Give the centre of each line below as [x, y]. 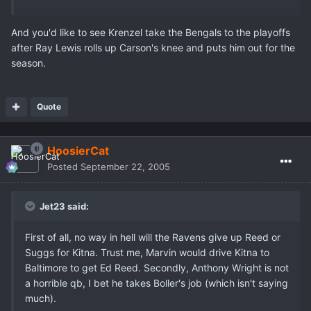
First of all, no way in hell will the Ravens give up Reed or [153, 237]
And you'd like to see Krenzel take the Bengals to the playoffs [151, 33]
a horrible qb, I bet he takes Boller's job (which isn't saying [157, 283]
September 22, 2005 [125, 167]
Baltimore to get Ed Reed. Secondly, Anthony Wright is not [157, 268]
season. [28, 63]
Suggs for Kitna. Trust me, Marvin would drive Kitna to [147, 253]
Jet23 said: [63, 207]
